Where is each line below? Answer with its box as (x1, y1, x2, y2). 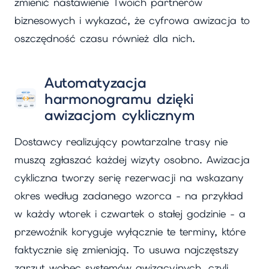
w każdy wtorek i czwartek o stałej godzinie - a (14, 207, 246, 221)
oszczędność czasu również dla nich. (14, 31, 195, 45)
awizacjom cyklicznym (44, 105, 195, 124)
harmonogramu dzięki (44, 89, 194, 108)
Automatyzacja (44, 73, 147, 92)
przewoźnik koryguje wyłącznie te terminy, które (14, 225, 246, 239)
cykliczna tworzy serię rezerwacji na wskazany (14, 171, 243, 185)
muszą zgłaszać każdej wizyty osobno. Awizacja (14, 153, 250, 167)
